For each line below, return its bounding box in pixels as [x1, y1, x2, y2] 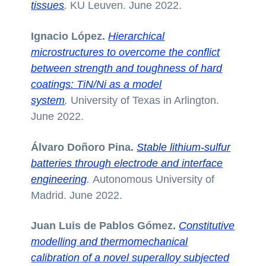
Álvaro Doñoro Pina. [31, 141, 134, 153]
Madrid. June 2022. [31, 189, 126, 201]
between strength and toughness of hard [31, 62, 223, 74]
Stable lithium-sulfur [137, 141, 231, 153]
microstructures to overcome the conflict [31, 46, 220, 58]
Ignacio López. [31, 30, 109, 42]
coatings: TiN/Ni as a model [31, 78, 162, 90]
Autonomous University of [93, 173, 215, 185]
